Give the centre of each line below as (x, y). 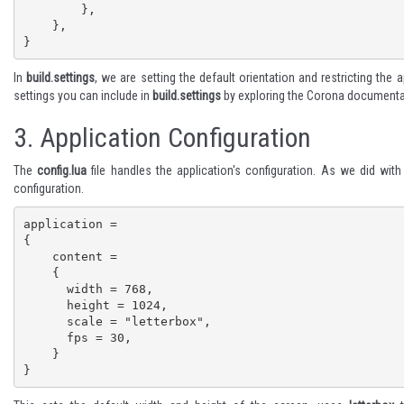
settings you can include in (83, 96)
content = (37, 256)
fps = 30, (45, 337)
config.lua (62, 170)
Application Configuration (172, 138)
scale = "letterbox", (45, 321)
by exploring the (264, 96)
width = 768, (45, 289)
